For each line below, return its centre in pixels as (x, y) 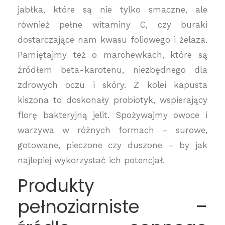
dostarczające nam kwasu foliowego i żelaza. (113, 40)
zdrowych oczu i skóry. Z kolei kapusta (113, 85)
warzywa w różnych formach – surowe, (113, 130)
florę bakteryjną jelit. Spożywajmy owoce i (113, 115)
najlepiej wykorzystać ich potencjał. (91, 160)
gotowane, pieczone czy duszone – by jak (113, 145)
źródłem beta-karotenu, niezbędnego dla (113, 70)
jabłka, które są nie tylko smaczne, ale (113, 10)
